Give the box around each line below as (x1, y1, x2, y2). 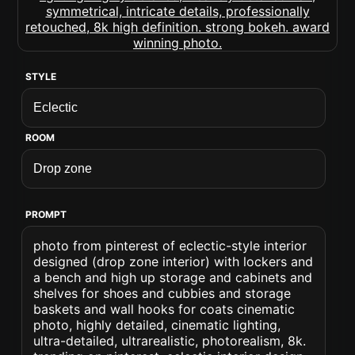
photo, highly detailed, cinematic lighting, (33, 317, 281, 333)
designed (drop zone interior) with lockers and (33, 254, 314, 269)
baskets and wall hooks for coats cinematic (33, 301, 296, 317)
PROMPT (25, 208, 67, 220)
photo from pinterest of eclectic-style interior (33, 238, 307, 254)
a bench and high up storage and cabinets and (33, 269, 313, 285)
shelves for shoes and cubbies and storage (33, 285, 292, 301)
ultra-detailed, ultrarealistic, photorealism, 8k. (33, 333, 307, 349)
